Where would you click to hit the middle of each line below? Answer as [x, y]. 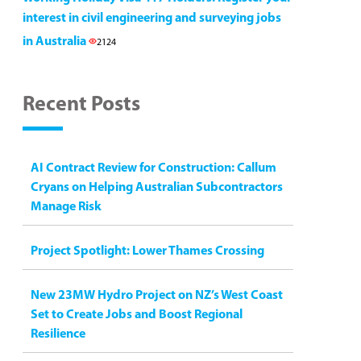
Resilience [58, 334]
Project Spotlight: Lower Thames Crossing [147, 251]
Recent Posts [81, 105]
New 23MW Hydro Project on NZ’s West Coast [157, 296]
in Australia [56, 42]
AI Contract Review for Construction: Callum [154, 168]
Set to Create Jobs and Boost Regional [137, 315]
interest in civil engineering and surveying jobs [152, 19]
